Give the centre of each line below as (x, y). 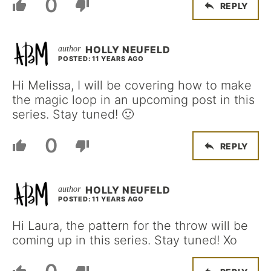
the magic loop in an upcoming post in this (133, 100)
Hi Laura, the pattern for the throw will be (130, 226)
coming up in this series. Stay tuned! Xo (125, 240)
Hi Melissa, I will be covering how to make (132, 85)
